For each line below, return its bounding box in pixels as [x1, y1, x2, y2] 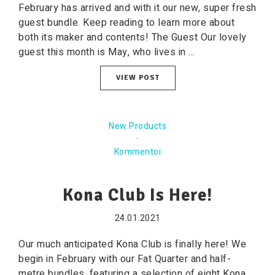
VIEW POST [115, 73, 160, 82]
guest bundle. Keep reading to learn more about [18, 15, 234, 30]
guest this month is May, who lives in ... [18, 45, 195, 60]
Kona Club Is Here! [63, 185, 212, 206]
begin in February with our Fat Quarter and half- [18, 252, 231, 266]
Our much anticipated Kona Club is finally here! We [18, 237, 246, 252]
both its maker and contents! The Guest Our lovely [18, 30, 247, 45]
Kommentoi [114, 145, 161, 158]
